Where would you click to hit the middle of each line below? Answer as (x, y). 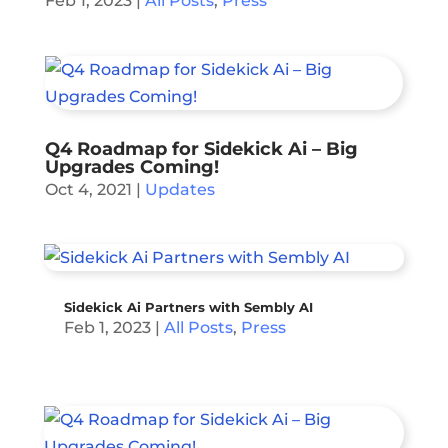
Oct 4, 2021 (88, 189)
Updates (179, 189)
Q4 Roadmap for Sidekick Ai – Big (201, 149)
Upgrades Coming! (131, 167)
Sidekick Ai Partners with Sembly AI (188, 307)
